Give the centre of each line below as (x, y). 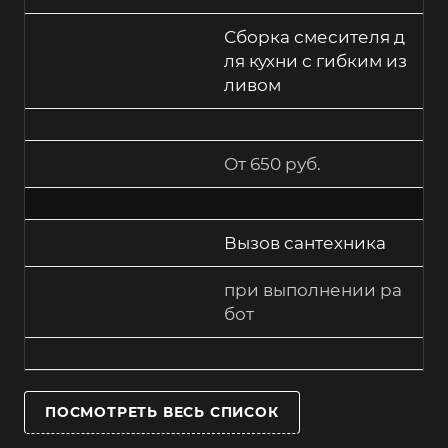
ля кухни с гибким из (315, 61)
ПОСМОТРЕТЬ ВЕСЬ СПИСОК (162, 412)
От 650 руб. (272, 164)
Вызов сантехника (305, 243)
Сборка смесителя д (314, 37)
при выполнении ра (313, 290)
